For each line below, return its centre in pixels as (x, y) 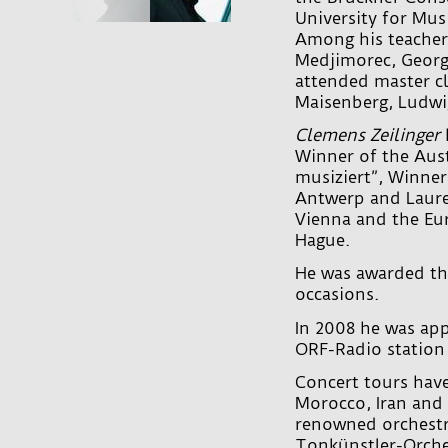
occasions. (337, 294)
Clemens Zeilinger (367, 135)
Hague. (322, 240)
